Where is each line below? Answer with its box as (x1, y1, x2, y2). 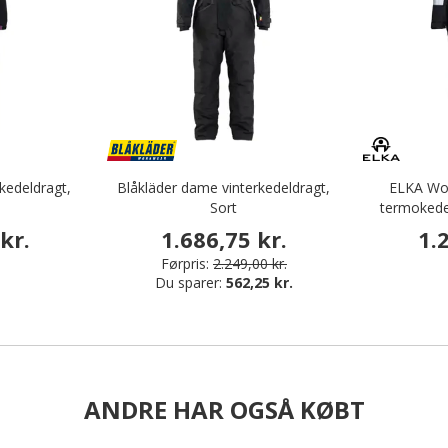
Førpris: (160, 254, 209, 274)
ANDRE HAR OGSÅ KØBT (83, 393, 365, 427)
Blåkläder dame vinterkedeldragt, (117, 178, 331, 197)
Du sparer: (154, 273, 226, 293)
